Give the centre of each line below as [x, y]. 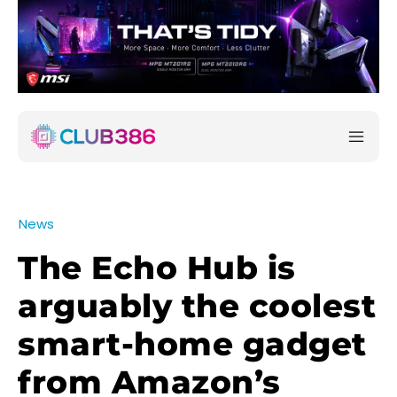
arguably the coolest [197, 306]
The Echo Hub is [157, 268]
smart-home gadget [192, 344]
